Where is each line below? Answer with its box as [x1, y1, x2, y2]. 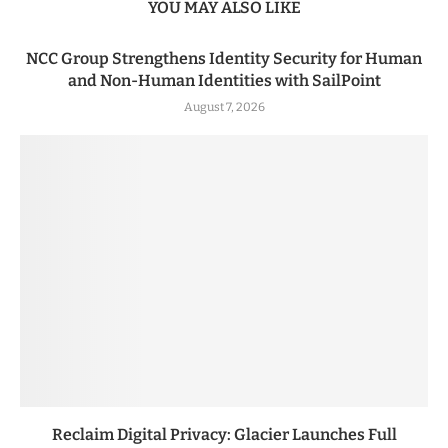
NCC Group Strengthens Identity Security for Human [26, 48, 422, 68]
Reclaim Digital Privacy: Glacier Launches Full [51, 424, 397, 444]
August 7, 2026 [183, 99, 265, 114]
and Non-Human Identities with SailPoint [67, 70, 381, 90]
